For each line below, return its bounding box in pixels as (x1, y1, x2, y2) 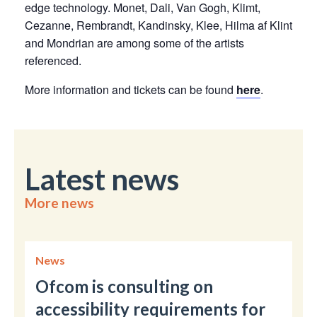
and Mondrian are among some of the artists (25, 35, 244, 51)
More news (25, 195, 94, 211)
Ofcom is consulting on (35, 275, 213, 296)
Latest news (25, 161, 179, 197)
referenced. (25, 52, 81, 69)
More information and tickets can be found (25, 81, 236, 98)
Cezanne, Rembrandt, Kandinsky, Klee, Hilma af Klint (25, 17, 292, 33)
